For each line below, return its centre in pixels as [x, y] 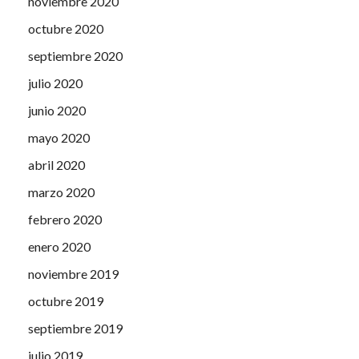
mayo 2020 [59, 138]
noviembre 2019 [73, 274]
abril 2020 [56, 165]
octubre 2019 [66, 301]
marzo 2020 [61, 192]
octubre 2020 [66, 29]
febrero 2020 [65, 220]
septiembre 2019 [75, 329]
